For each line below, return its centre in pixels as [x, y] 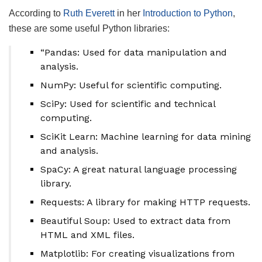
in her [129, 13]
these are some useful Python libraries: [89, 29]
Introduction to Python [188, 13]
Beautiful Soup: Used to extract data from [136, 221]
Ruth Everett [89, 13]
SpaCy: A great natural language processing [139, 170]
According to [36, 13]
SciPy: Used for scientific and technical [128, 104]
